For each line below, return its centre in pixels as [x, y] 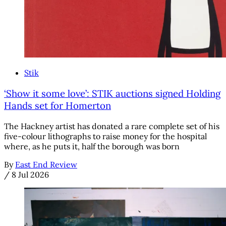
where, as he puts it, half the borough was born [92, 146]
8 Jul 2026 [30, 174]
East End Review [46, 164]
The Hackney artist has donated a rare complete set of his [112, 126]
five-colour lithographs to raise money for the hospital [105, 136]
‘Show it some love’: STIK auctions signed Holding [112, 94]
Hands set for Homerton [58, 106]
